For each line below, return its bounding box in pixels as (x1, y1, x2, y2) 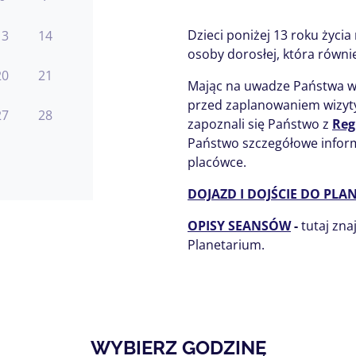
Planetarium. (188, 236, 265, 253)
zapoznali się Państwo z (188, 115, 332, 133)
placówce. (188, 153, 246, 171)
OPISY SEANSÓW (188, 217, 291, 234)
